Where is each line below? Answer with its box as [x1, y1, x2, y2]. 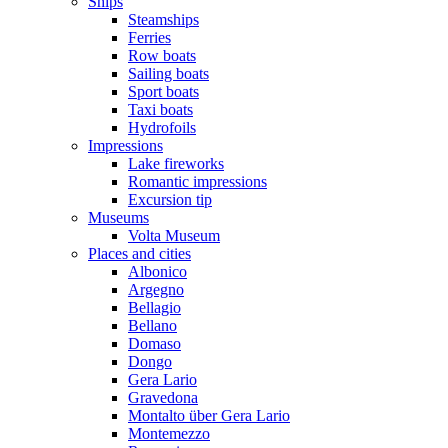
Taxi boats [128, 101, 193, 118]
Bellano [128, 317, 177, 334]
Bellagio [128, 299, 181, 316]
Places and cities [88, 245, 191, 262]
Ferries [128, 29, 171, 46]
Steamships [128, 11, 199, 28]
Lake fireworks [128, 155, 224, 172]
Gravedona [128, 389, 198, 406]
